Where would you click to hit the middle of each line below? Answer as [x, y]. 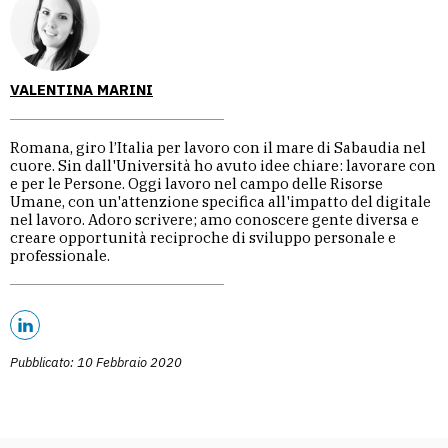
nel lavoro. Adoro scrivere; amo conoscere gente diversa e [214, 219]
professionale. [60, 255]
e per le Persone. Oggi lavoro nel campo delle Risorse [196, 183]
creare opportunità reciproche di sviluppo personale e [203, 237]
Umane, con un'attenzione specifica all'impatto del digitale [220, 201]
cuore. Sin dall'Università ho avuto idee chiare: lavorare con [223, 165]
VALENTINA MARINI [81, 89]
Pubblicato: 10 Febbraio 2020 [96, 362]
